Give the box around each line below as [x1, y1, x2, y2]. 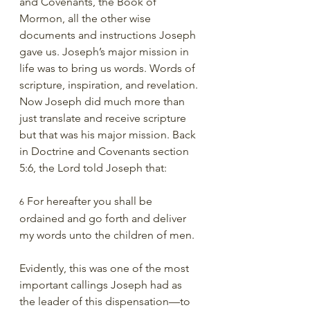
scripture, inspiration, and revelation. [19, 78, 201, 91]
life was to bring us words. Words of [19, 62, 198, 75]
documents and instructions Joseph [19, 28, 199, 42]
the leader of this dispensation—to [19, 295, 193, 308]
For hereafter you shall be [24, 194, 155, 208]
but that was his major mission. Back [19, 128, 199, 141]
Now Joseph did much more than [19, 95, 188, 108]
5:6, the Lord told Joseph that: [19, 161, 167, 174]
